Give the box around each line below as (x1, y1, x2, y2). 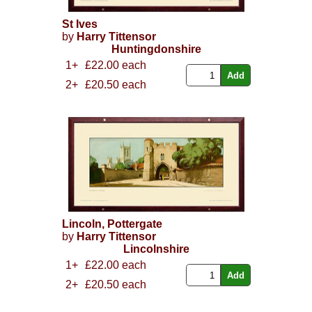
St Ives (61, 18, 97, 31)
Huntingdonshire (111, 43, 201, 56)
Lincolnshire (123, 243, 189, 256)
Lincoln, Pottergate (61, 218, 162, 231)
